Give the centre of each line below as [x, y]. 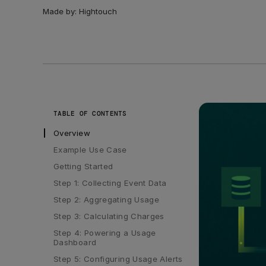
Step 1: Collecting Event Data [110, 183]
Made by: [61, 12]
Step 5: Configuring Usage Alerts [118, 259]
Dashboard [75, 242]
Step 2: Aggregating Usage [107, 199]
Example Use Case [90, 149]
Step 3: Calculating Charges [109, 216]
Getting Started [83, 166]
